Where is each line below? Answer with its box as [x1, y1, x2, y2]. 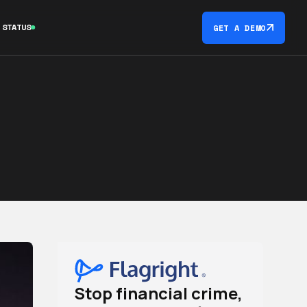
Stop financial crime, [74, 282, 243, 304]
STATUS [2, 21, 32, 33]
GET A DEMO [212, 21, 266, 34]
